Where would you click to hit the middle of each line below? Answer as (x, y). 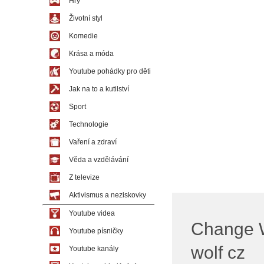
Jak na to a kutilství (99, 89)
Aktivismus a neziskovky (108, 195)
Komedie (83, 36)
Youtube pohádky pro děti (110, 71)
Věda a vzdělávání (99, 160)
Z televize (84, 177)
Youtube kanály (94, 249)
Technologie (89, 124)
